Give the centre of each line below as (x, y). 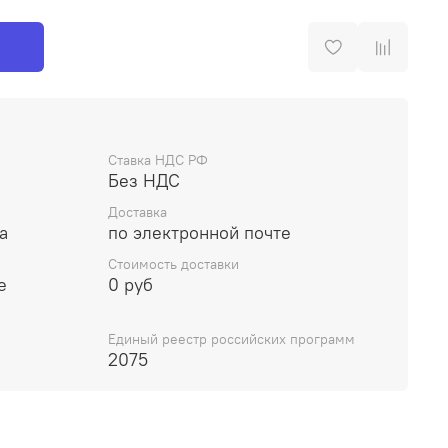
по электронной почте (199, 233)
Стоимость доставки (173, 264)
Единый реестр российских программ (231, 339)
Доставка (137, 212)
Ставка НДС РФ (158, 159)
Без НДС (144, 180)
